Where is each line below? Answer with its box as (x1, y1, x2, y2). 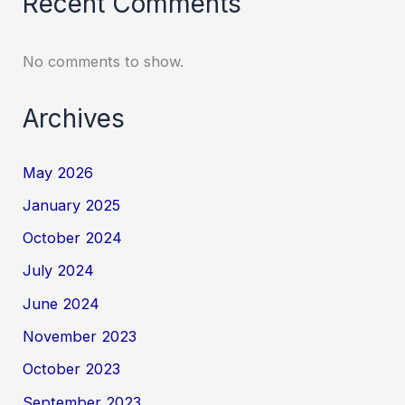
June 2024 (23, 294, 100, 313)
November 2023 (23, 327, 137, 346)
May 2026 (23, 163, 94, 182)
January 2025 (23, 195, 121, 214)
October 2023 (23, 360, 121, 379)
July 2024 (23, 261, 95, 280)
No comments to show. (23, 52, 184, 71)
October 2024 (23, 229, 123, 248)
